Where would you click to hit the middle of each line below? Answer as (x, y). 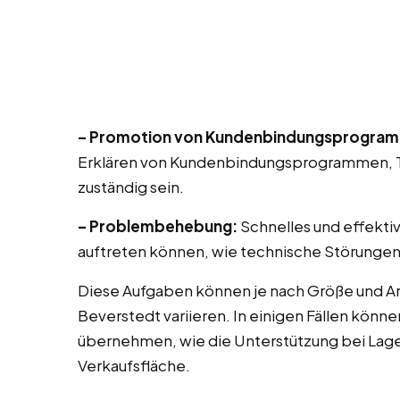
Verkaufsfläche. (134, 366)
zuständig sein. (131, 187)
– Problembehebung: (158, 226)
